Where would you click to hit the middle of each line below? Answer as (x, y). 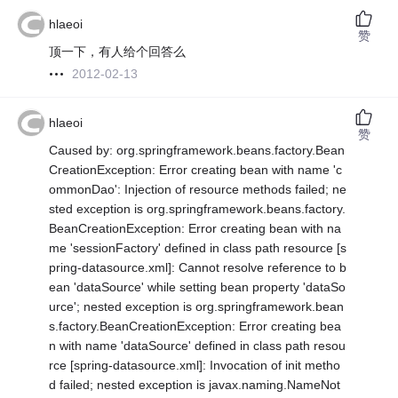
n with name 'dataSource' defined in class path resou (198, 346)
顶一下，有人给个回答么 (118, 52)
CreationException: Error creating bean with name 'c (196, 170)
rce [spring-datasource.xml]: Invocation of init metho (195, 366)
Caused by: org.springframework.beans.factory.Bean (197, 151)
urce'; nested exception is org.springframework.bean (197, 307)
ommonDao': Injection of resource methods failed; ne (198, 190)
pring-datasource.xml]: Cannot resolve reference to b (198, 268)
